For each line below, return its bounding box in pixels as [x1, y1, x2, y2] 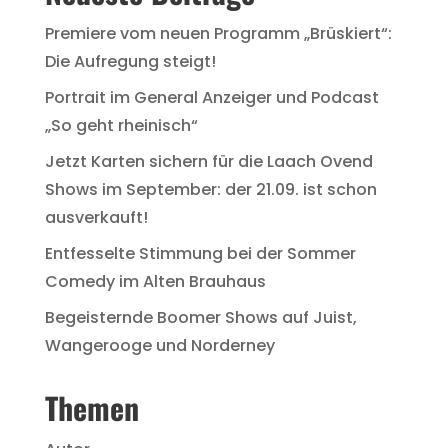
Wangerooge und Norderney [44, 334, 275, 358]
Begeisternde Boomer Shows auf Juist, [44, 306, 357, 330]
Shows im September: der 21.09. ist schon [44, 178, 377, 202]
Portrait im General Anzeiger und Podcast [44, 86, 379, 110]
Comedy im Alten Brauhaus [44, 270, 266, 294]
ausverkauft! [44, 206, 148, 230]
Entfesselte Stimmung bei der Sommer [44, 242, 356, 266]
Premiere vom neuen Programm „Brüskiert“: [44, 22, 392, 46]
